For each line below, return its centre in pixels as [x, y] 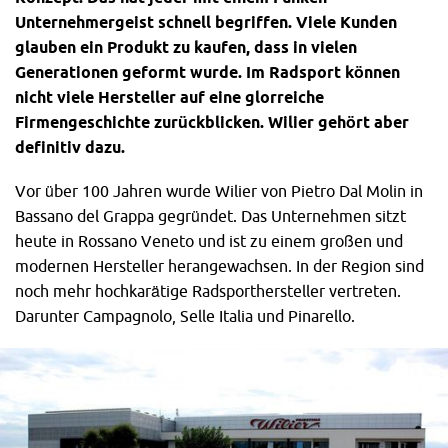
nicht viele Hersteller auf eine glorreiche [169, 96]
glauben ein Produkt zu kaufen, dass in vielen [186, 46]
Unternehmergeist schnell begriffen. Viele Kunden [206, 21]
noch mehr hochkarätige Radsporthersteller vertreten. [208, 290]
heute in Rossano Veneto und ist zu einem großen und [209, 240]
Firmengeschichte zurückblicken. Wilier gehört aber [212, 121]
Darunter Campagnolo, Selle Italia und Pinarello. [185, 315]
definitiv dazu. [70, 146]
